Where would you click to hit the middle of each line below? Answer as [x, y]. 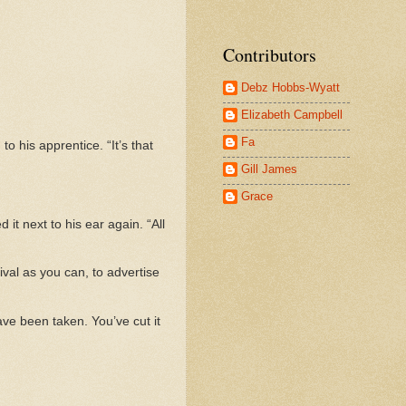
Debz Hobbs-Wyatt [290, 87]
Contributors [270, 55]
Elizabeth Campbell [292, 114]
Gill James [269, 169]
